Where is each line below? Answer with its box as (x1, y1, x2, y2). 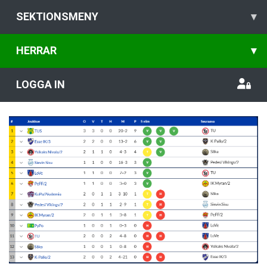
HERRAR (16, 44, 57, 57)
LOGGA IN (16, 78, 65, 91)
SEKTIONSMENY (16, 10, 98, 23)
